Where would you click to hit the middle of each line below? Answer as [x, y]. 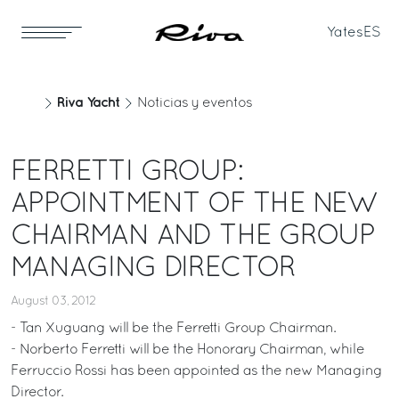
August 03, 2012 [53, 301]
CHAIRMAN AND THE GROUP [193, 237]
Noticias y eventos [195, 103]
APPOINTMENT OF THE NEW [194, 205]
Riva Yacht [88, 103]
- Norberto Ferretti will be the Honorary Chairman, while [187, 350]
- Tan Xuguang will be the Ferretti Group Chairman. [173, 329]
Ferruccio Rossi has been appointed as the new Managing [196, 371]
